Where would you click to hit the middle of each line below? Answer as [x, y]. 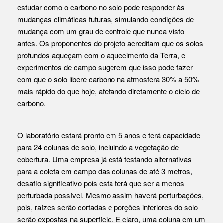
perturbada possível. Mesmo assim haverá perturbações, [111, 195]
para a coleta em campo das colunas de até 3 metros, [105, 171]
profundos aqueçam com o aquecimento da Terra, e [101, 55]
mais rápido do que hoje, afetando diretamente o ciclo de [109, 91]
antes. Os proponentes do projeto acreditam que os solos [110, 43]
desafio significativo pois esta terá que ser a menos [101, 183]
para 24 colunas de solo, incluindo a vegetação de [98, 147]
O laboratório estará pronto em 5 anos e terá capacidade [109, 135]
